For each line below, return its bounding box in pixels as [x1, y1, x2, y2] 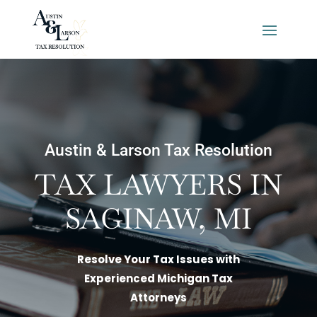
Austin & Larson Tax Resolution [44, 141, 272, 160]
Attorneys [129, 290, 187, 305]
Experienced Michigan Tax [83, 271, 233, 286]
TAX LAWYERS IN [34, 166, 282, 203]
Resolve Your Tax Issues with [76, 252, 240, 267]
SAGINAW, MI [64, 200, 252, 237]
